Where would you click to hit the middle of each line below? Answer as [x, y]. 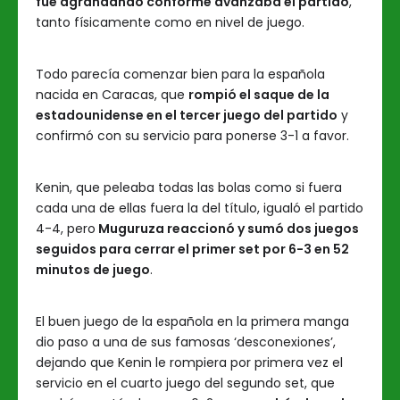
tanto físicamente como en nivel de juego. [170, 22]
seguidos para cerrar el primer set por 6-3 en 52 [192, 249]
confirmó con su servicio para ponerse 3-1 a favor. [192, 136]
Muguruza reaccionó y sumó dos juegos [227, 229]
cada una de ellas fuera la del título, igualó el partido [200, 208]
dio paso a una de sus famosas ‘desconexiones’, [186, 342]
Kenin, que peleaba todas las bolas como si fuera [189, 187]
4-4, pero [66, 229]
